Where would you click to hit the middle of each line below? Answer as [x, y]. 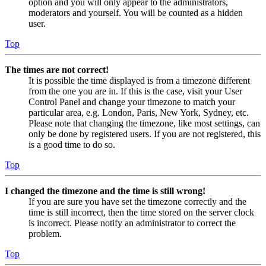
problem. [45, 233]
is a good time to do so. [72, 144]
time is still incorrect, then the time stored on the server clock [141, 212]
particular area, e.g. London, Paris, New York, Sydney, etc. [139, 112]
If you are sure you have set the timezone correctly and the [137, 201]
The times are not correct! [57, 69]
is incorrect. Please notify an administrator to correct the [132, 223]
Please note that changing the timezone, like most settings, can [144, 123]
